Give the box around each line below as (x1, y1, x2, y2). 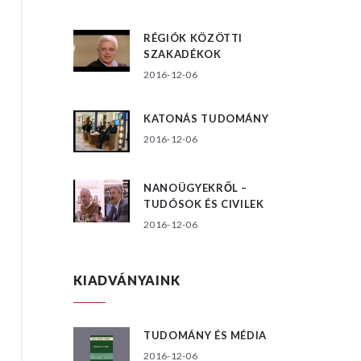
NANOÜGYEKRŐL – (143, 181, 248, 195)
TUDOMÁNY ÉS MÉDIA (143, 329, 268, 342)
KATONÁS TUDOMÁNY (143, 111, 269, 125)
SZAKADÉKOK (143, 47, 222, 60)
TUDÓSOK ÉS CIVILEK (143, 197, 264, 211)
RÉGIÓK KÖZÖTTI (143, 31, 243, 44)
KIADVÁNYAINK (73, 272, 180, 288)
